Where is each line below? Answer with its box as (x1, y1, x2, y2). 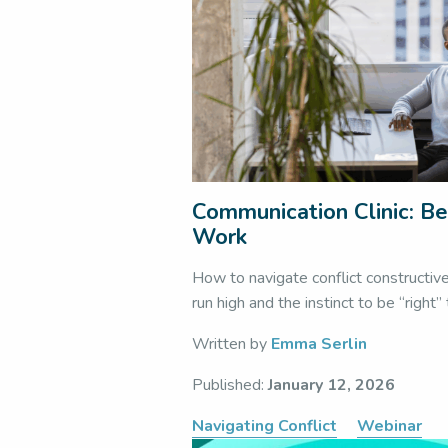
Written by (192, 333, 271, 355)
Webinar (357, 415, 422, 437)
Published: (192, 374, 268, 396)
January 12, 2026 (268, 374, 395, 396)
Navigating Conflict (192, 415, 337, 437)
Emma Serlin (271, 333, 367, 355)
